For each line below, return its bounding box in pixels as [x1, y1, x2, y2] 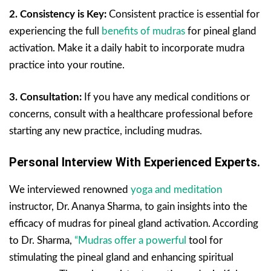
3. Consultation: [9, 92, 82, 103]
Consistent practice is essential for [106, 9, 260, 20]
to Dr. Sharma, [9, 235, 74, 246]
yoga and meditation [131, 184, 222, 195]
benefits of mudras [102, 26, 185, 37]
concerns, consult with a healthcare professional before [9, 109, 253, 120]
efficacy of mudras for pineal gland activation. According [9, 218, 258, 229]
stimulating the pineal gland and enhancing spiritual [9, 252, 233, 263]
